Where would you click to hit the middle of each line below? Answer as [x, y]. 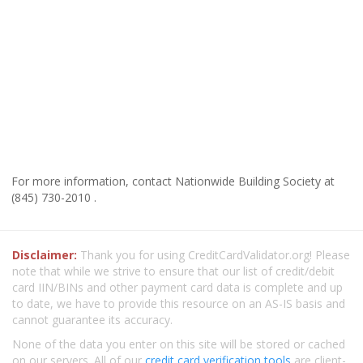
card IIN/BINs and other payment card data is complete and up [177, 287]
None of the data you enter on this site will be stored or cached [179, 344]
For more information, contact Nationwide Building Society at [173, 181]
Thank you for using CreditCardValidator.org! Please [214, 254]
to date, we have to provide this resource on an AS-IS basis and [179, 303]
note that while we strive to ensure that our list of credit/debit [173, 271]
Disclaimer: [45, 254]
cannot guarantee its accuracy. [92, 319]
